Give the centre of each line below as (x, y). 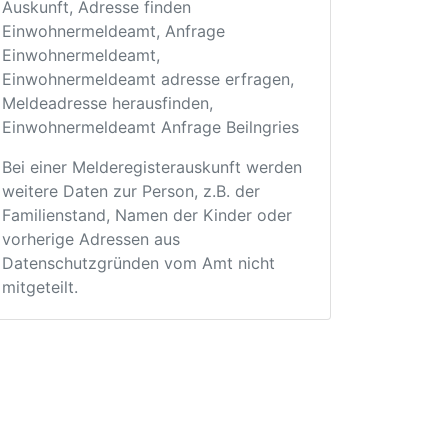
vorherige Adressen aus (91, 239)
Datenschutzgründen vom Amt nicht (138, 263)
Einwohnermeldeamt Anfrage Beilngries (150, 127)
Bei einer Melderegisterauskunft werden (152, 167)
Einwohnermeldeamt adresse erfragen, (148, 79)
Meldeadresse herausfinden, (107, 103)
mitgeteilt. (40, 287)
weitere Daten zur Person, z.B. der (131, 191)
